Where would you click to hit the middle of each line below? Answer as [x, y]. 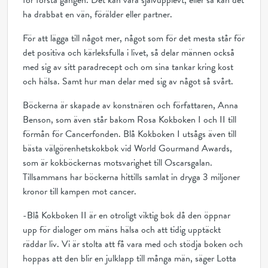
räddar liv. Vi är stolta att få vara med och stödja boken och [133, 244]
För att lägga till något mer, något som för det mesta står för [134, 38]
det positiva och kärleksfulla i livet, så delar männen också [129, 53]
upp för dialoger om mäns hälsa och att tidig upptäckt [122, 230]
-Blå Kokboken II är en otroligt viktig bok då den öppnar [127, 215]
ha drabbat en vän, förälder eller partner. [98, 14]
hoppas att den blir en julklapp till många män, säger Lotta [130, 258]
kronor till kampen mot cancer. [80, 191]
